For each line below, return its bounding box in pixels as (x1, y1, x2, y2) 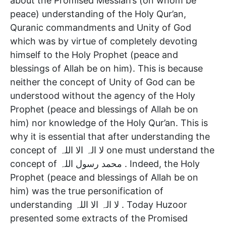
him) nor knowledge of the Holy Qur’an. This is (10, 117, 208, 128)
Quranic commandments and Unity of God (10, 22, 191, 33)
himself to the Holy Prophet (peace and (10, 49, 178, 60)
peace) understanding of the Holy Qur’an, (10, 8, 186, 19)
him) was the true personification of (10, 185, 163, 196)
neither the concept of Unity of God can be (10, 76, 195, 87)
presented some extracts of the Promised (10, 212, 188, 223)
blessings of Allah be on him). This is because (10, 63, 203, 74)
